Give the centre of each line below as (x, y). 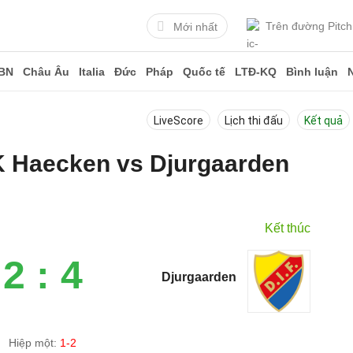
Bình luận (312, 72)
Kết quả (323, 121)
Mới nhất (195, 26)
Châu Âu (46, 72)
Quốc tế (204, 72)
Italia (92, 72)
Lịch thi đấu (254, 121)
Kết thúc (288, 228)
